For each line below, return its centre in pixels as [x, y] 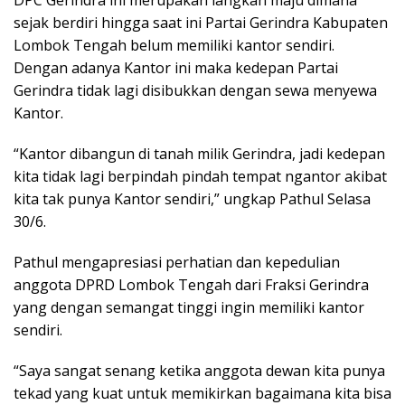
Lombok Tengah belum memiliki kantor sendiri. [174, 45]
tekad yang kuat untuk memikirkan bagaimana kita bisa [202, 393]
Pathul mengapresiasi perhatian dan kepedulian [177, 262]
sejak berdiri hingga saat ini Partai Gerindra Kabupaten [201, 22]
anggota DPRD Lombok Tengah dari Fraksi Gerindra [191, 284]
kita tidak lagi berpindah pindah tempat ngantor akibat [200, 176]
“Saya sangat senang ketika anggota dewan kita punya [199, 370]
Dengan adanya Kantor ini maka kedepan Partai [176, 67]
